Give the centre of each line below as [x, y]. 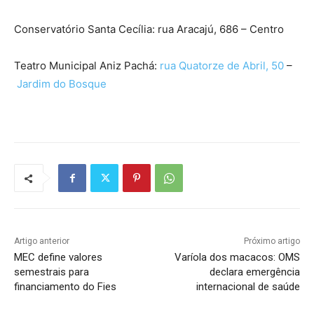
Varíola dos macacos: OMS [237, 258]
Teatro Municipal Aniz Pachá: [87, 66]
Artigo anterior [42, 241]
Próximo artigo [272, 241]
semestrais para [52, 272]
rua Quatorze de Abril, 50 [223, 66]
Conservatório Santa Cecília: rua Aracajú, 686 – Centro [149, 29]
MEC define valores [58, 258]
